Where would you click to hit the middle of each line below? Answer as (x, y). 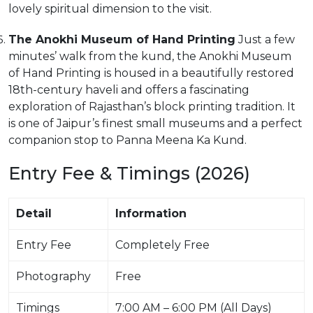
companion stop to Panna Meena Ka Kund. (128, 140)
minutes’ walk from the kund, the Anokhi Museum (150, 56)
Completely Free (162, 245)
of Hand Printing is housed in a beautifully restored (151, 73)
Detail (34, 213)
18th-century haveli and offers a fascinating (129, 90)
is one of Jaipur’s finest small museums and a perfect (155, 123)
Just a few (265, 39)
